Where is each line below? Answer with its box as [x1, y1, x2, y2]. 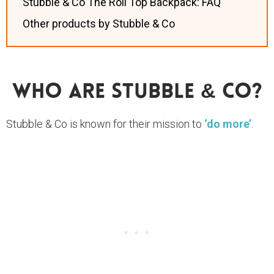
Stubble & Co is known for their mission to [6, 117, 204, 130]
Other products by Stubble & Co [23, 17, 177, 30]
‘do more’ [204, 117, 251, 130]
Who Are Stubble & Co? [12, 81, 262, 103]
